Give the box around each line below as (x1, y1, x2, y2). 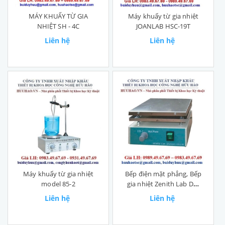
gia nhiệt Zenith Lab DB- (127, 179, 200, 189)
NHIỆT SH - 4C (37, 22, 80, 31)
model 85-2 (41, 179, 75, 189)
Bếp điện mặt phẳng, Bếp (125, 169, 201, 179)
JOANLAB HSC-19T (136, 22, 191, 31)
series (154, 189, 172, 199)
